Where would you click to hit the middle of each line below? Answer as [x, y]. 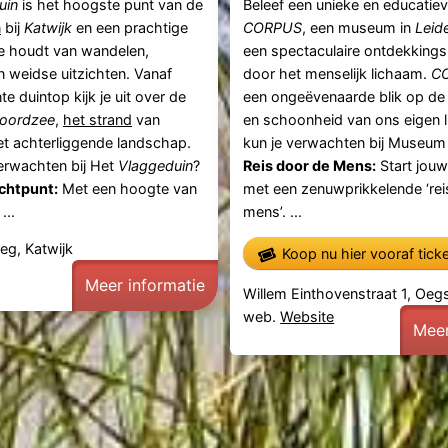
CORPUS [273, 27]
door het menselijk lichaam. [337, 73]
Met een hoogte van [127, 188]
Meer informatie [144, 285]
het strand [97, 119]
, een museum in [359, 27]
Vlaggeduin [155, 165]
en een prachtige [129, 27]
